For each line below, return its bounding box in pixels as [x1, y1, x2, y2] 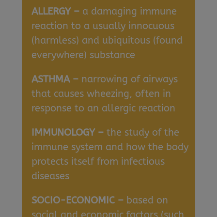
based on [126, 195, 168, 206]
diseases [31, 170, 69, 182]
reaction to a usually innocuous [31, 20, 174, 31]
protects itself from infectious [31, 156, 165, 167]
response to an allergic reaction [31, 103, 175, 114]
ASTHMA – [31, 74, 81, 85]
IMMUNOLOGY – [31, 127, 107, 138]
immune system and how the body [31, 141, 188, 153]
